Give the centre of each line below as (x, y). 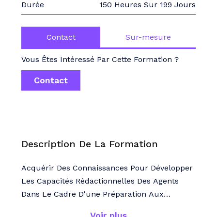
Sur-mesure (148, 37)
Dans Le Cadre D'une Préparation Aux (93, 194)
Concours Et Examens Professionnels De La (103, 207)
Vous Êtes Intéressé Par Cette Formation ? (100, 59)
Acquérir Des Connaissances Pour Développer (107, 168)
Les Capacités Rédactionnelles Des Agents (100, 181)
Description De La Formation (90, 144)
